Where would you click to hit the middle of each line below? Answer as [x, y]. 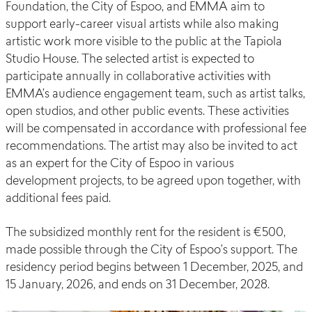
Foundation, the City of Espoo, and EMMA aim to [135, 8]
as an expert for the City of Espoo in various [120, 164]
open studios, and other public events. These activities [147, 112]
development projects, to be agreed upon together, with [153, 182]
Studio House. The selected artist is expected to [130, 60]
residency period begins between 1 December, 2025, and [154, 268]
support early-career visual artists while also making [142, 25]
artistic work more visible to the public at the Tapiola [144, 42]
